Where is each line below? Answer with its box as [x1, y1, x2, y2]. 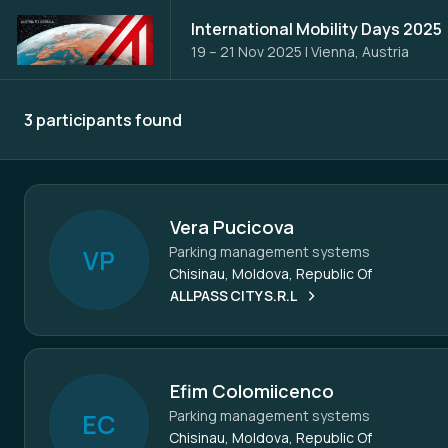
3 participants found [24, 108, 182, 131]
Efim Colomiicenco [170, 379, 334, 403]
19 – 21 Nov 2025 [190, 42, 302, 61]
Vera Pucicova [170, 215, 294, 239]
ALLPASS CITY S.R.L [170, 286, 296, 305]
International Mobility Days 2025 [190, 18, 442, 40]
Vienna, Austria [310, 42, 409, 61]
